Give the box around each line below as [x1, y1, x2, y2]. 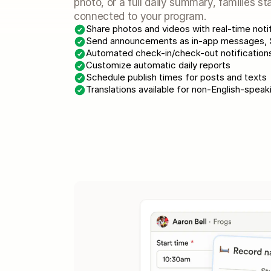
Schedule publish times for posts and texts [86, 71, 267, 83]
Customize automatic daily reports [86, 59, 230, 71]
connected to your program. [74, 10, 206, 22]
